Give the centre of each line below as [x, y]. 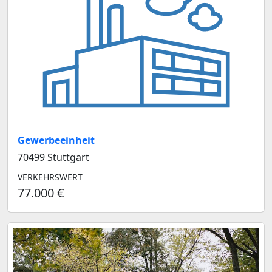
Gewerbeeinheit [56, 141]
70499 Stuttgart [53, 158]
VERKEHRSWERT [50, 177]
